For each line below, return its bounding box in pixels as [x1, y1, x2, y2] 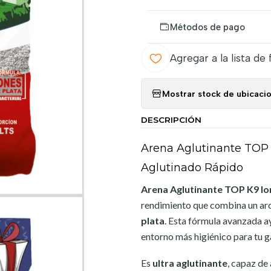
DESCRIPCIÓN [141, 115, 201, 125]
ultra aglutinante [152, 257, 227, 269]
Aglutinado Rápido [141, 161, 243, 174]
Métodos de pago [170, 21, 245, 33]
